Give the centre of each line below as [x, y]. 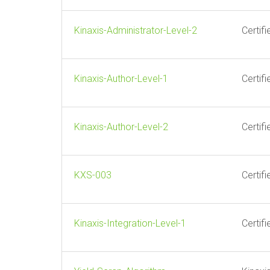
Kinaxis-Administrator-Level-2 [136, 30]
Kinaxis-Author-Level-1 [121, 79]
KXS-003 [93, 175]
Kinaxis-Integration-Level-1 [130, 223]
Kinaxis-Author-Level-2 [121, 127]
